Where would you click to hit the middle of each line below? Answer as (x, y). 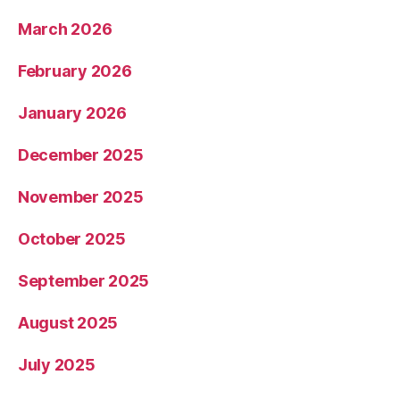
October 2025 (72, 239)
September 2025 (84, 281)
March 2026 (65, 29)
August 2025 (68, 323)
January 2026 (72, 113)
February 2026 (75, 71)
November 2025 (81, 197)
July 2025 (57, 365)
